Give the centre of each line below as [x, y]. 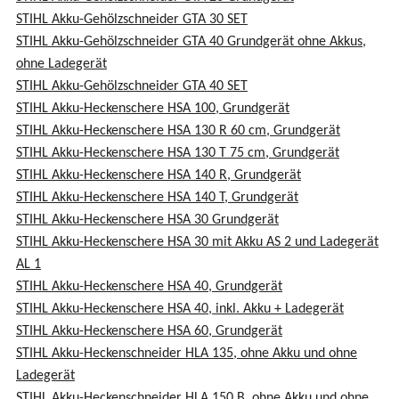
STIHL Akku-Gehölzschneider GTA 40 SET [132, 87]
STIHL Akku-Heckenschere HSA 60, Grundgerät [149, 332]
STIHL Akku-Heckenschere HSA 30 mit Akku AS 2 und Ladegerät [197, 243]
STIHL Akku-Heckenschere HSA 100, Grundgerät [153, 109]
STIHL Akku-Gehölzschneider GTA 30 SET [132, 20]
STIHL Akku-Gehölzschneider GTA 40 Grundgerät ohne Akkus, [191, 42]
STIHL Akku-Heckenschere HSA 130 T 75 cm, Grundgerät [178, 154]
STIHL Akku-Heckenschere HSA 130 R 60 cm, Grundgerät [178, 131]
